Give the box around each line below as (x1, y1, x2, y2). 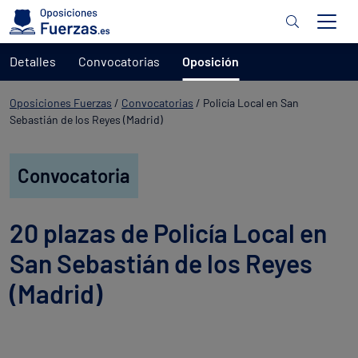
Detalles (10, 54, 56, 69)
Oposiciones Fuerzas (10, 96, 112, 109)
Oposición (182, 54, 239, 69)
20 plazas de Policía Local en (10, 217, 327, 248)
